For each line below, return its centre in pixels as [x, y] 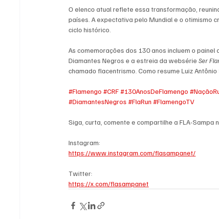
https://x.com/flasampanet [109, 184]
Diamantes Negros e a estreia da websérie [134, 61]
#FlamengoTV [174, 102]
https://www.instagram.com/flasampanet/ [132, 153]
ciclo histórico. [90, 30]
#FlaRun [140, 102]
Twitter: [81, 174]
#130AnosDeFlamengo [154, 91]
